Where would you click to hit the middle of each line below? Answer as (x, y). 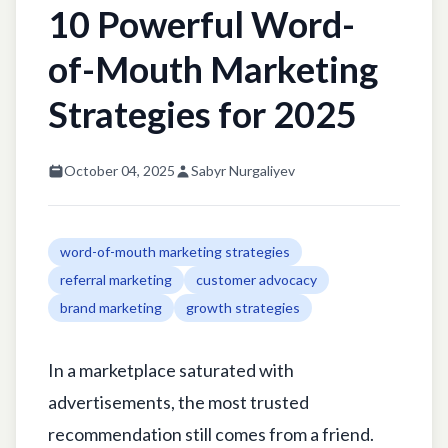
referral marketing (116, 279)
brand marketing (111, 307)
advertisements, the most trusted (178, 401)
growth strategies (243, 307)
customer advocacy (256, 279)
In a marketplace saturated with (171, 369)
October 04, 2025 (119, 170)
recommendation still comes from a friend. (211, 433)
